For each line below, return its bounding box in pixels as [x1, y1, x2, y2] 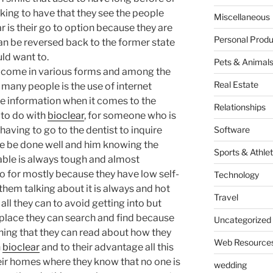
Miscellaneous [213, 12, 270, 23]
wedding [213, 260, 247, 271]
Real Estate [213, 79, 258, 90]
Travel [213, 192, 238, 203]
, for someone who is [84, 110, 176, 122]
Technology [213, 169, 259, 180]
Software [213, 124, 250, 135]
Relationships [213, 102, 266, 113]
